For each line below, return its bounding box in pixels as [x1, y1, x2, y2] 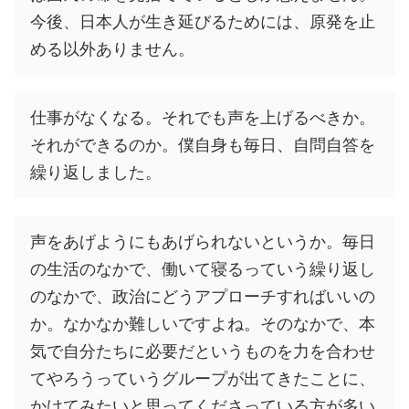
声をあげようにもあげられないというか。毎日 [30, 231, 375, 251]
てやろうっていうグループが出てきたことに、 [30, 368, 375, 388]
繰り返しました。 [30, 163, 162, 183]
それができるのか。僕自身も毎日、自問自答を [30, 135, 375, 155]
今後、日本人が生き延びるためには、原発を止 [30, 12, 375, 32]
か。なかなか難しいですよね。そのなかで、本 [30, 313, 375, 333]
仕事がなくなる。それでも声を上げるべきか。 [30, 108, 375, 128]
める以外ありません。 [30, 39, 194, 59]
